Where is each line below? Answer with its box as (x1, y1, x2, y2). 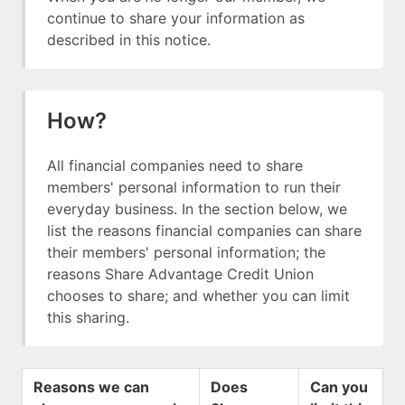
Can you (310, 378, 368, 396)
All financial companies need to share (47, 156, 303, 174)
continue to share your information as (47, 9, 305, 27)
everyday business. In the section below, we (47, 200, 347, 218)
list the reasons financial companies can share (47, 221, 362, 240)
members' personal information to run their (47, 178, 341, 196)
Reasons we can (33, 378, 149, 396)
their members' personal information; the (47, 243, 325, 261)
